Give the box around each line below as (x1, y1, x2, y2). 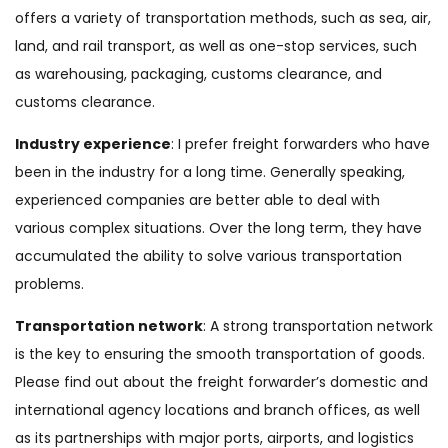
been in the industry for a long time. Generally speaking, (15, 162, 405, 182)
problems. (15, 274, 84, 294)
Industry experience (15, 134, 171, 154)
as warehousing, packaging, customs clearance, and (15, 64, 382, 84)
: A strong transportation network (203, 316, 433, 336)
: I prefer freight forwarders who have (171, 134, 430, 154)
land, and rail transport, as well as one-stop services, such (15, 36, 417, 56)
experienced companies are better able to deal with (15, 190, 380, 210)
